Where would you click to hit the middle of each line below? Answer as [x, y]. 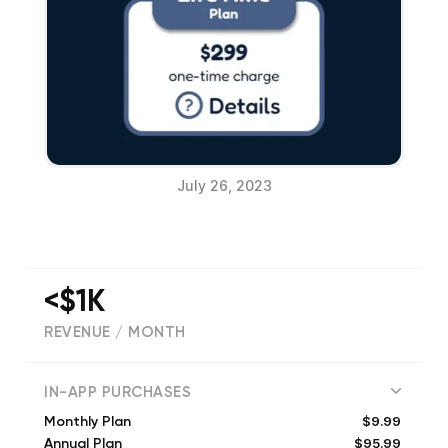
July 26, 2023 [224, 186]
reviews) [153, 375]
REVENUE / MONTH [115, 333]
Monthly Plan [87, 422]
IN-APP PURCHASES [117, 393]
